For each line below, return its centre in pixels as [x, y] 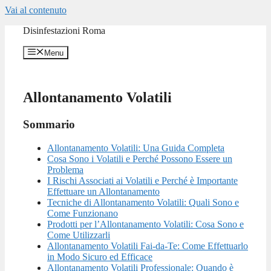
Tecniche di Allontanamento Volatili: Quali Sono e [143, 202]
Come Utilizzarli [79, 235]
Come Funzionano [83, 213]
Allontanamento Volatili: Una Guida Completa [136, 148]
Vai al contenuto [36, 10]
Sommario [49, 125]
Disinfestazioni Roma [64, 31]
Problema [65, 169]
